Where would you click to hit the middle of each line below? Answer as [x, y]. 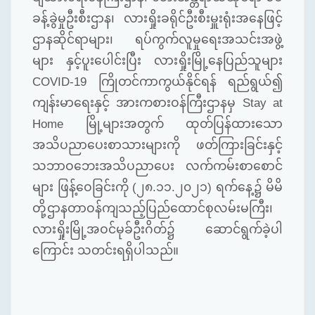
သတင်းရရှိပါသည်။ [126, 250]
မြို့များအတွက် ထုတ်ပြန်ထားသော [184, 123]
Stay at [263, 102]
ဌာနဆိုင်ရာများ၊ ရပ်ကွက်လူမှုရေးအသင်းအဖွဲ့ [157, 39]
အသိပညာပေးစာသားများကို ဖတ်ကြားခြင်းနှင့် [157, 144]
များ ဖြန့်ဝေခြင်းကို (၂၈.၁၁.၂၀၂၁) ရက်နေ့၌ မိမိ [157, 187]
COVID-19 [65, 81]
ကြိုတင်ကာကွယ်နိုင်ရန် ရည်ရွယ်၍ [190, 81]
